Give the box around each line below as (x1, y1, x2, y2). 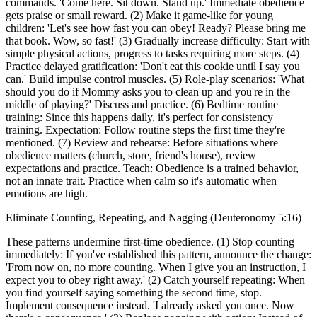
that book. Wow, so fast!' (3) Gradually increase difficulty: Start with (6, 35, 310, 47)
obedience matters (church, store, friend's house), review (6, 149, 256, 162)
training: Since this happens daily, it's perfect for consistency (6, 111, 273, 124)
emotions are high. (6, 188, 88, 200)
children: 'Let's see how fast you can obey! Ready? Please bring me (6, 22, 306, 35)
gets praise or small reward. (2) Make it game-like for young (6, 9, 273, 22)
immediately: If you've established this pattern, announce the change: (6, 248, 311, 261)
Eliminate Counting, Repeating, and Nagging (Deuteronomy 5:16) (6, 212, 301, 224)
